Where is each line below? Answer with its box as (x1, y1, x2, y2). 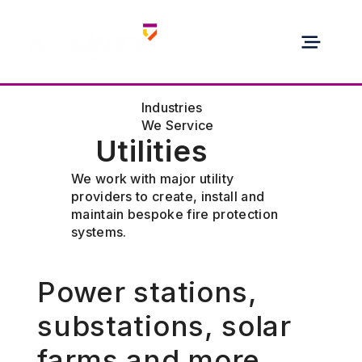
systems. (70, 224, 127, 241)
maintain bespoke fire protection (70, 206, 279, 223)
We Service (141, 116, 214, 133)
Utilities (95, 133, 208, 170)
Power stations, (37, 274, 258, 309)
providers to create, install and (70, 188, 265, 205)
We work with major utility (70, 170, 234, 187)
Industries (141, 99, 203, 116)
